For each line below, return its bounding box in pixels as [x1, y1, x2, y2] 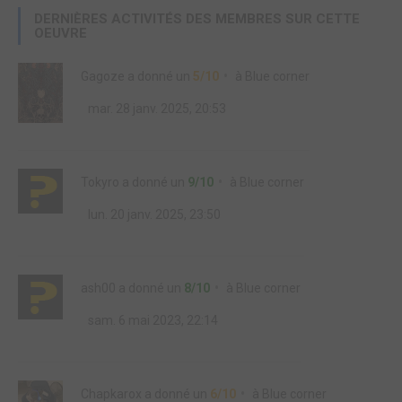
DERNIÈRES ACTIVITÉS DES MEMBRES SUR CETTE [34, 11, 360, 28]
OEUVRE [34, 25, 87, 42]
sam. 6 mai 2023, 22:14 [85, 313, 218, 328]
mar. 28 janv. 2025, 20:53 [85, 101, 226, 117]
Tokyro [81, 175, 119, 190]
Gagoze [81, 69, 125, 84]
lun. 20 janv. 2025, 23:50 [85, 207, 221, 223]
